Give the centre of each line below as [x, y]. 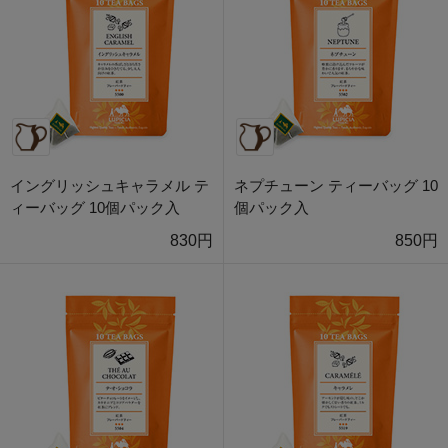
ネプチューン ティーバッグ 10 [336, 186]
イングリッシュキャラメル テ [109, 186]
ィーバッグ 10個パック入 [95, 208]
